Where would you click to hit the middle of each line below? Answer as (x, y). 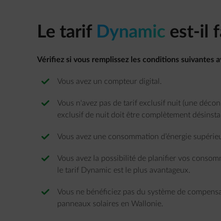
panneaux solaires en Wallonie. (110, 204)
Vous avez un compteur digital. (110, 81)
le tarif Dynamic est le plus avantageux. (124, 170)
